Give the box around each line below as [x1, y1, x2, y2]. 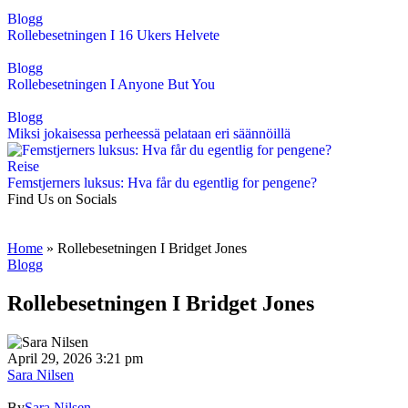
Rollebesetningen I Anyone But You [7, 76, 215, 92]
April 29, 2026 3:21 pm [7, 350, 143, 366]
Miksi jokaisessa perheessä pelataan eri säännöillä [7, 126, 291, 141]
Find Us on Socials [7, 191, 117, 207]
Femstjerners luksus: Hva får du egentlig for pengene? [7, 175, 317, 190]
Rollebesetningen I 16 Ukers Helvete [7, 27, 219, 43]
